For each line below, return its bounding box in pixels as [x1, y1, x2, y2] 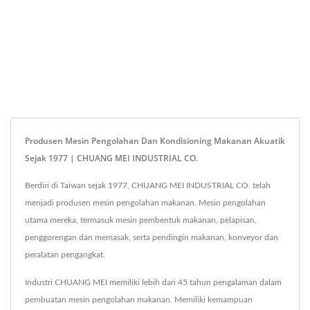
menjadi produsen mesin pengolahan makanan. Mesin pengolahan [25, 199, 266, 207]
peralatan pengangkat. [25, 250, 105, 259]
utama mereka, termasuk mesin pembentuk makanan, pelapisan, [25, 216, 257, 224]
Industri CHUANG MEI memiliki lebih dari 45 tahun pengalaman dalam [25, 278, 282, 286]
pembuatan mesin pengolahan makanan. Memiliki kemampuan [25, 295, 253, 304]
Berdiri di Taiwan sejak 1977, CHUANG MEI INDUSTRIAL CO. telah [25, 181, 271, 190]
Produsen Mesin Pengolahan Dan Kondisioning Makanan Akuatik [25, 135, 285, 147]
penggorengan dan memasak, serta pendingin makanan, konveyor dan [25, 233, 278, 241]
